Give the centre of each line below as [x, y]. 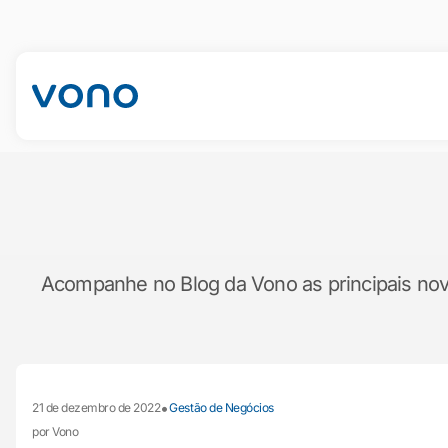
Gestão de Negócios [221, 407]
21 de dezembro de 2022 [96, 407]
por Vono [55, 431]
